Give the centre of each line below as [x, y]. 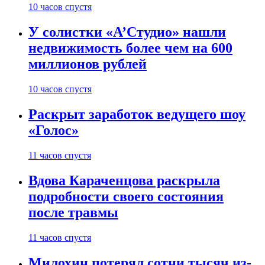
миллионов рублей [88, 64]
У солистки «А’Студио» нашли [127, 32]
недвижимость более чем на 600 [130, 48]
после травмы [73, 212]
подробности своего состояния [126, 196]
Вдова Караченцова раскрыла [124, 180]
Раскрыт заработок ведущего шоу [137, 114]
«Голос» [54, 130]
